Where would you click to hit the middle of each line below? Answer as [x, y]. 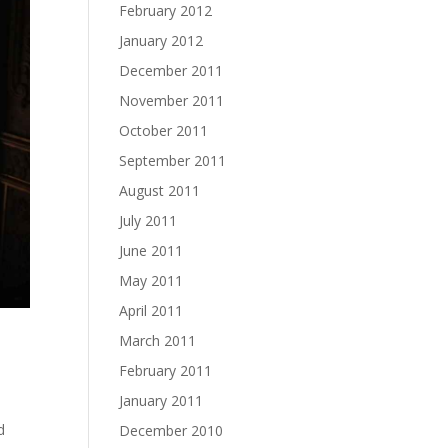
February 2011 [166, 370]
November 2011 [172, 100]
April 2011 [151, 310]
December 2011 [171, 70]
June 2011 [151, 250]
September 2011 [173, 160]
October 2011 [164, 130]
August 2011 [160, 190]
